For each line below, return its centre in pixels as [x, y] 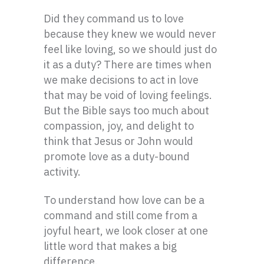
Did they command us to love [114, 19]
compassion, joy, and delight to [119, 126]
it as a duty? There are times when [128, 65]
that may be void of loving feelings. [128, 95]
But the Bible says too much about [126, 110]
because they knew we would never [130, 34]
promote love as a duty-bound [117, 156]
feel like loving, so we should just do [130, 49]
